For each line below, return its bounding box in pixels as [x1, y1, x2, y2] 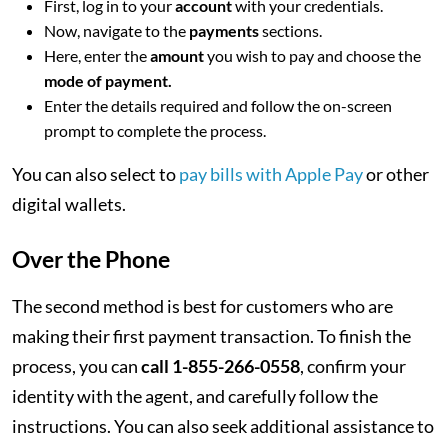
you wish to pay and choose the [207, 46, 421, 65]
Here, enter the [44, 46, 150, 65]
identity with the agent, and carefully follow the [12, 385, 378, 407]
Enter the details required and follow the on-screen [44, 96, 392, 115]
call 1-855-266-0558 [141, 355, 300, 377]
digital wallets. [12, 193, 126, 215]
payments [189, 21, 262, 40]
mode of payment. [44, 71, 175, 90]
